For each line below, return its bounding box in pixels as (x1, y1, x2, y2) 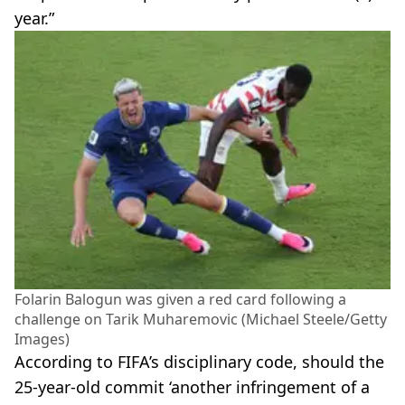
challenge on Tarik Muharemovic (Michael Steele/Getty (14, 308, 387, 329)
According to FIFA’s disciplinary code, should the (14, 350, 384, 372)
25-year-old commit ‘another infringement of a (14, 375, 370, 398)
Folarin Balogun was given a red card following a (14, 288, 346, 309)
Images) (14, 328, 70, 349)
